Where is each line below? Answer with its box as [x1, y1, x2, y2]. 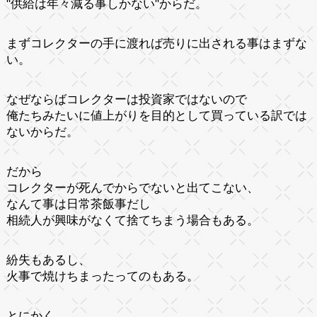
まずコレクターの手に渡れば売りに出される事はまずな [6, 36, 307, 50]
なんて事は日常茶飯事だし [6, 197, 151, 211]
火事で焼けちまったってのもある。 [6, 269, 199, 283]
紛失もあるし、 [6, 253, 91, 267]
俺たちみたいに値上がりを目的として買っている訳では [6, 108, 307, 122]
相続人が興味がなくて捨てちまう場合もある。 [6, 213, 259, 227]
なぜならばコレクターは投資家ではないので [6, 92, 247, 106]
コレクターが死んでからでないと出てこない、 [6, 180, 259, 195]
